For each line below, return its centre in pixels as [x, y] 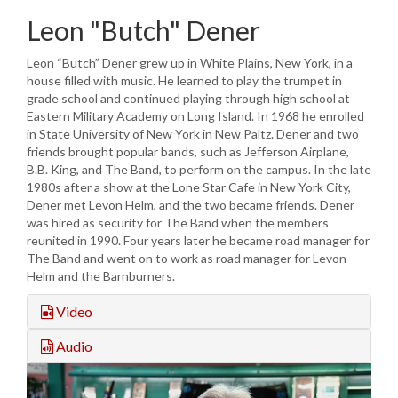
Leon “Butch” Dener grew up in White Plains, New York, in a [190, 62]
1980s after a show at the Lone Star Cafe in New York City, [189, 187]
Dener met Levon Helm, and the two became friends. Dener [191, 204]
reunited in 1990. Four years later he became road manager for [198, 240]
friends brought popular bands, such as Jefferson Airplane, [188, 151]
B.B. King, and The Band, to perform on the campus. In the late [199, 169]
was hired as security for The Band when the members [178, 222]
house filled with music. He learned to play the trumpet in [184, 80]
